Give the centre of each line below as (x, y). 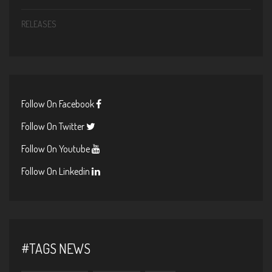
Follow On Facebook (59, 104)
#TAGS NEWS (56, 248)
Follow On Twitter (54, 126)
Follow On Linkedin (56, 171)
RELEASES (39, 24)
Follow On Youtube (56, 148)
